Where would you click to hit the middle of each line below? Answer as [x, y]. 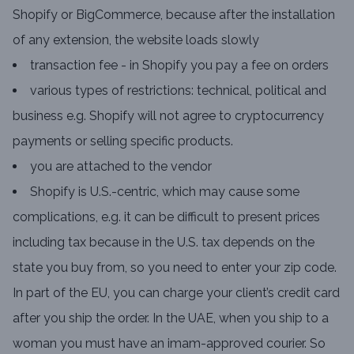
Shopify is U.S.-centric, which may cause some [165, 192]
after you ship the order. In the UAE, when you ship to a [171, 318]
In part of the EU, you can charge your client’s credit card [176, 293]
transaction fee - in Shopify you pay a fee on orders [179, 65]
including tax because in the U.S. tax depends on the [164, 242]
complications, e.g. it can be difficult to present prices [166, 217]
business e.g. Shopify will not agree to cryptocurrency [168, 116]
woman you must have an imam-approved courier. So [169, 343]
